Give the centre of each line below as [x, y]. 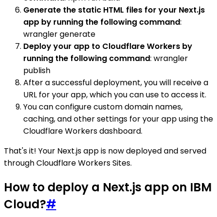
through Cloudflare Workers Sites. [68, 163]
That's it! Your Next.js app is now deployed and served [105, 151]
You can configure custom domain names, [103, 107]
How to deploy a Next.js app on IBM [108, 187]
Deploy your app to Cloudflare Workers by [108, 46]
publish [37, 70]
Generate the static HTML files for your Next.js [114, 10]
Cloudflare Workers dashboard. [83, 131]
